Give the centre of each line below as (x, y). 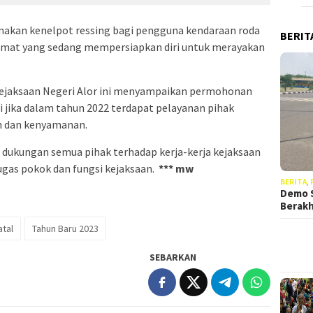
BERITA (294, 181)
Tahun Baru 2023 (65, 228)
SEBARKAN (173, 257)
